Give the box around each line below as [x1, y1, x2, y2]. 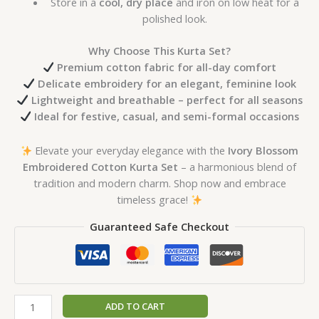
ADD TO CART [105, 299, 165, 313]
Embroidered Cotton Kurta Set [23, 159, 178, 174]
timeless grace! [116, 192, 191, 207]
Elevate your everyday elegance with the [32, 143, 229, 158]
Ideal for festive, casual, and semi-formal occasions [34, 108, 300, 123]
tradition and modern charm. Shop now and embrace [33, 176, 286, 191]
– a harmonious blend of [178, 159, 296, 174]
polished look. [142, 11, 208, 26]
